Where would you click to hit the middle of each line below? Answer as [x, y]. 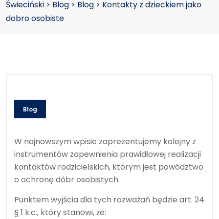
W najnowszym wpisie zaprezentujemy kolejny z [105, 141]
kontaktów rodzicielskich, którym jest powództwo [109, 167]
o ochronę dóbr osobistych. [67, 179]
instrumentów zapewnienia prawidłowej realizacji [108, 154]
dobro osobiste [35, 18]
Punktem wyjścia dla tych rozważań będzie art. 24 [109, 199]
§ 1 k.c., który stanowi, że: [60, 212]
